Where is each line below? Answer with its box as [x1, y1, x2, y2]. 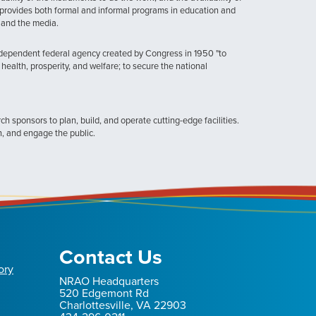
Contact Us [59, 242, 162, 272]
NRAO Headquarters [59, 273, 159, 290]
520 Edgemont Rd [59, 285, 149, 302]
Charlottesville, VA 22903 [59, 297, 186, 314]
